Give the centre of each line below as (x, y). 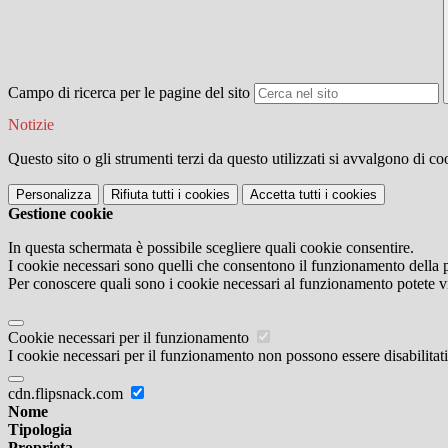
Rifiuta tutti (142, 195)
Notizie (31, 125)
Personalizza (53, 195)
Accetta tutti (285, 195)
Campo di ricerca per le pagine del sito (129, 93)
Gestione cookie (60, 214)
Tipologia (40, 430)
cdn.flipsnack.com (67, 394)
